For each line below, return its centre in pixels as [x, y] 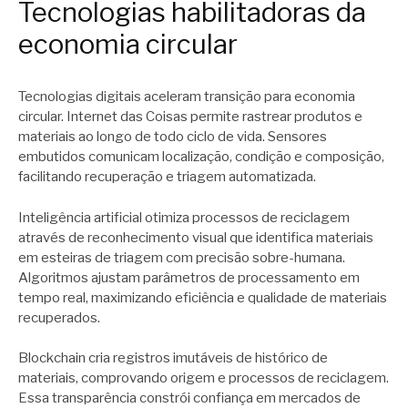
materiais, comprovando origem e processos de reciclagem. [204, 378]
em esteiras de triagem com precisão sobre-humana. [182, 257]
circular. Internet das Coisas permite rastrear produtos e [190, 117]
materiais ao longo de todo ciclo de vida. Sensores [173, 137]
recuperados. [59, 317]
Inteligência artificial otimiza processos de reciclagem [184, 217]
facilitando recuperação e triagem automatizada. [167, 177]
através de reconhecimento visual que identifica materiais [196, 237]
